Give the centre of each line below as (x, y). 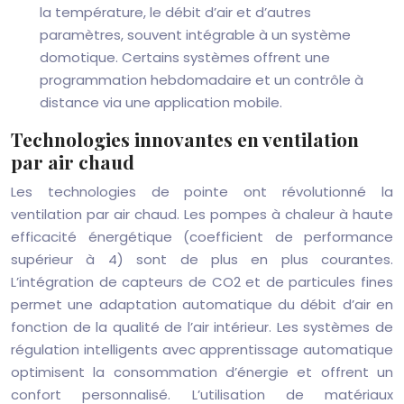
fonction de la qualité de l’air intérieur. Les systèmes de (202, 327)
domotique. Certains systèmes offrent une (185, 57)
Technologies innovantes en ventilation (185, 139)
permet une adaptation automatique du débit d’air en (202, 304)
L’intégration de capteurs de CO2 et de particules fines (202, 282)
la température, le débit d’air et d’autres (175, 12)
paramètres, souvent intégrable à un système (195, 35)
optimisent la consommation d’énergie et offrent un (202, 372)
